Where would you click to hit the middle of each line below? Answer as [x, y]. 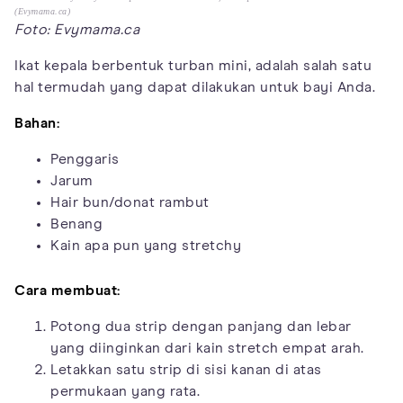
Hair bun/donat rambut [130, 202]
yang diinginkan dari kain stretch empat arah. [207, 348]
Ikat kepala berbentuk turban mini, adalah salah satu [193, 65]
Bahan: [37, 123]
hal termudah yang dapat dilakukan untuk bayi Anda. [195, 87]
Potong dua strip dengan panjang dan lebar [201, 326]
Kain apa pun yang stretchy [146, 245]
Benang [76, 224]
